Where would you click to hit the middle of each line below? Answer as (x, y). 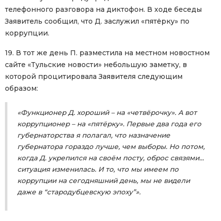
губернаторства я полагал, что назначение (94, 135)
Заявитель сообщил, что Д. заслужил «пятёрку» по (97, 21)
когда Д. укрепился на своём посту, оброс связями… (110, 158)
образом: (21, 89)
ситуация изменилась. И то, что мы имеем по (98, 169)
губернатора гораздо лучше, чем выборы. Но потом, (111, 147)
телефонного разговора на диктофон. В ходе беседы (103, 10)
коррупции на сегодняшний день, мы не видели (104, 181)
